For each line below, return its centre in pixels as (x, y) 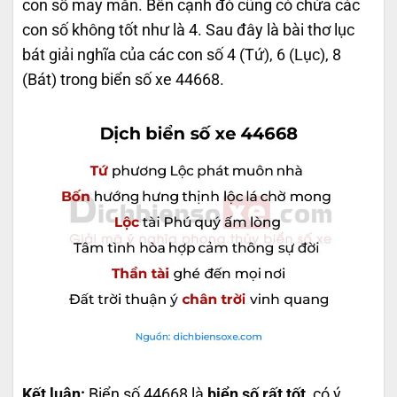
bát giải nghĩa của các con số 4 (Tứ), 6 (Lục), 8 (182, 55)
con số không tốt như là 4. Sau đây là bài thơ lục (188, 31)
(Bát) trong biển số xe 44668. (123, 80)
